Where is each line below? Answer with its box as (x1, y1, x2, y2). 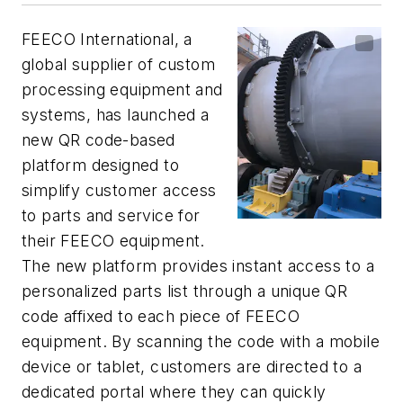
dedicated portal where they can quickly (22, 381, 327, 401)
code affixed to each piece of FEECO (22, 306, 300, 326)
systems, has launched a (22, 104, 210, 124)
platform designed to (22, 155, 179, 175)
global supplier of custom (22, 54, 215, 74)
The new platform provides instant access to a (22, 255, 374, 275)
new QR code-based (22, 130, 175, 149)
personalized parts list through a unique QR (22, 281, 348, 300)
